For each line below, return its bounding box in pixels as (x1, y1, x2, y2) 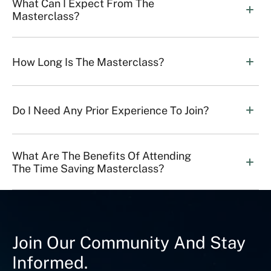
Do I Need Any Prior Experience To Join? (12, 103, 209, 117)
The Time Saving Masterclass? (12, 162, 164, 175)
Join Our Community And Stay (12, 232, 246, 252)
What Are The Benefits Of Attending (12, 149, 191, 162)
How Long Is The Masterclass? (12, 55, 164, 68)
